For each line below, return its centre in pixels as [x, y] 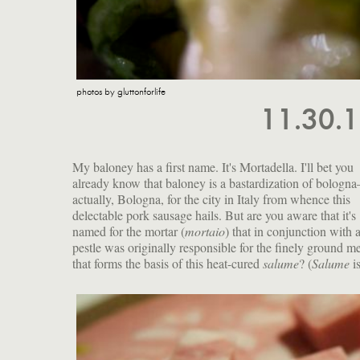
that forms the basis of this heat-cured [168, 263]
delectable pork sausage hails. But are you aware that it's [214, 215]
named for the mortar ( [129, 231]
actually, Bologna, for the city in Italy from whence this [211, 198]
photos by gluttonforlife [121, 91]
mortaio [205, 231]
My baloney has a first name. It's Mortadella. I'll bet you [213, 166]
